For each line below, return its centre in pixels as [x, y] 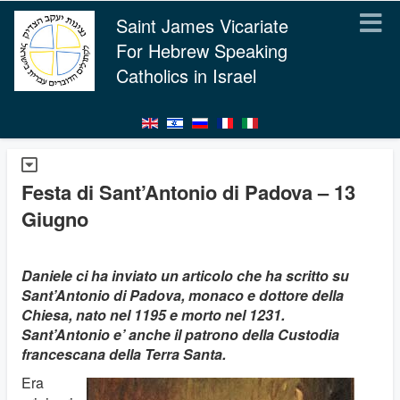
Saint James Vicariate [202, 25]
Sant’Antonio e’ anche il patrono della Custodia [180, 334]
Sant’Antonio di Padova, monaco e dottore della [183, 295]
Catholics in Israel [186, 75]
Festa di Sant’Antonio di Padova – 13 [188, 192]
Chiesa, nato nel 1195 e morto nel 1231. [153, 315]
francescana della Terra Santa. [124, 354]
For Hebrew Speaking [202, 50]
